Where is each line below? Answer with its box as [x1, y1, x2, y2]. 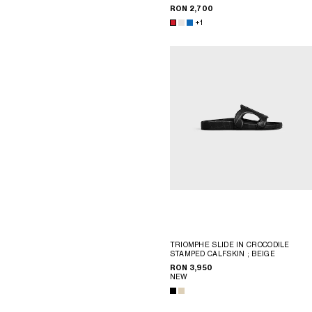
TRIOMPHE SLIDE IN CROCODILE [169, 240, 290, 249]
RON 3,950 [169, 263, 213, 273]
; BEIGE [247, 249, 275, 258]
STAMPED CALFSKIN [169, 249, 247, 258]
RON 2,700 [169, 3, 214, 13]
